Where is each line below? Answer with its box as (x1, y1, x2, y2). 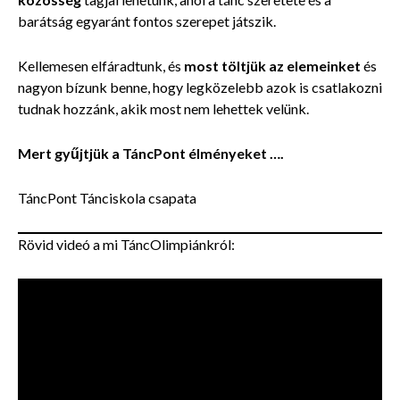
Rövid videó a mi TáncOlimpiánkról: (18, 235, 235, 253)
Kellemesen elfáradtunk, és (18, 56, 184, 74)
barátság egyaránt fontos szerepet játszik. (18, 12, 276, 29)
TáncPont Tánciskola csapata (18, 188, 196, 206)
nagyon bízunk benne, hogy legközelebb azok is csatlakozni (18, 78, 382, 96)
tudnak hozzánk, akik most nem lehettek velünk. (18, 99, 309, 117)
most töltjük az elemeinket (184, 56, 361, 74)
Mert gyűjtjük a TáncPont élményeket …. (18, 144, 284, 162)
